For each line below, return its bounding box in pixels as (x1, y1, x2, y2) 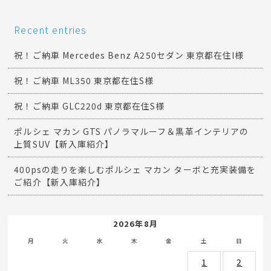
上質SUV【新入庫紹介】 (14, 138, 114, 151)
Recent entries (14, 22, 87, 38)
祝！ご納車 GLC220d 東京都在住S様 (14, 100, 165, 113)
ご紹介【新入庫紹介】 (14, 176, 105, 189)
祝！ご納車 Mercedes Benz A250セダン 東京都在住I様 (14, 49, 244, 62)
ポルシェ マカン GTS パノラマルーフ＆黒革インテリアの (14, 125, 249, 138)
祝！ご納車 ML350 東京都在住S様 (14, 74, 154, 87)
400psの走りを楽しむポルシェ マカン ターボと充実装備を (14, 163, 256, 176)
